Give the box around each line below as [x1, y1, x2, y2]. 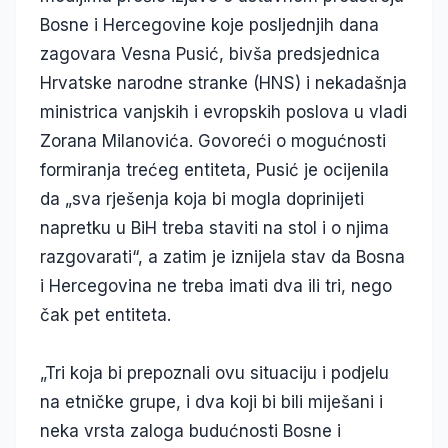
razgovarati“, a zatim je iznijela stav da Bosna [40, 247, 405, 268]
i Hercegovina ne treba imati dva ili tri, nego [40, 276, 392, 297]
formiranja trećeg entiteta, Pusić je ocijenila [40, 160, 389, 181]
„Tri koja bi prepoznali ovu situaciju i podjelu [40, 363, 389, 384]
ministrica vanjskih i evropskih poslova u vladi [40, 102, 407, 123]
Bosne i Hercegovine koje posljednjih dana [40, 15, 379, 36]
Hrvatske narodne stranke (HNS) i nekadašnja [40, 73, 407, 94]
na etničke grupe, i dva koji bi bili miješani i [40, 392, 383, 413]
